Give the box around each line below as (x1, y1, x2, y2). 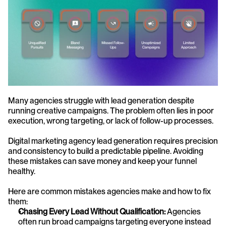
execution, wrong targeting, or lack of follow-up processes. (8, 116, 213, 126)
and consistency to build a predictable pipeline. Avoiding (8, 146, 203, 156)
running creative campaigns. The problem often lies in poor (8, 105, 214, 116)
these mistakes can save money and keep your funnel (8, 156, 197, 166)
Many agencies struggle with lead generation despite (8, 95, 194, 105)
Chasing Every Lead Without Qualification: (18, 206, 165, 216)
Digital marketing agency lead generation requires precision (8, 136, 218, 146)
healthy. (8, 166, 35, 176)
